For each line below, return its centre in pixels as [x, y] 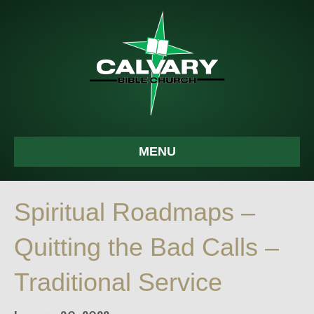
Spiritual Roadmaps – [135, 212]
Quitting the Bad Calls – [146, 247]
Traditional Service [118, 282]
